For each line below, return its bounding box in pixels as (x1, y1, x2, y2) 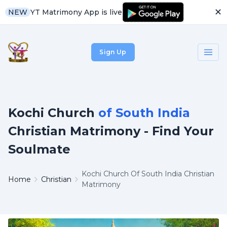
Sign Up (99, 48, 127, 56)
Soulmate (8, 142, 70, 157)
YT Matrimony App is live (30, 7, 122, 17)
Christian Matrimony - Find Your (8, 124, 214, 138)
